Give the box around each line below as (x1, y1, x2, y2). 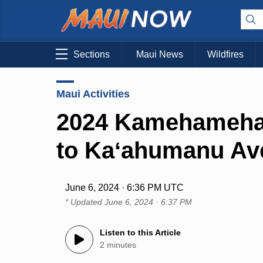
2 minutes (100, 240, 137, 250)
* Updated (65, 197, 105, 207)
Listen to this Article (100, 228, 181, 238)
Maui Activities (56, 87, 130, 100)
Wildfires (207, 49, 244, 60)
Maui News (136, 49, 183, 60)
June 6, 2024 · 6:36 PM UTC (65, 183, 184, 193)
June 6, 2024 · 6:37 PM (104, 197, 193, 207)
